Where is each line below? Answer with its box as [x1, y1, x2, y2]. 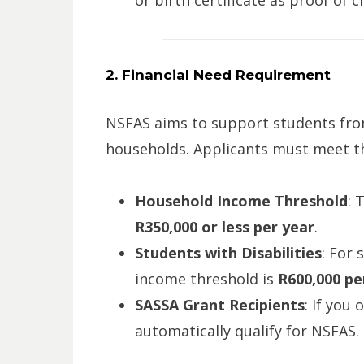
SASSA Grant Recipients [134, 295, 305, 315]
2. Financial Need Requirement [105, 67, 331, 84]
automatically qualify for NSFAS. [134, 321, 359, 341]
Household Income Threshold [134, 191, 348, 211]
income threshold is [134, 269, 278, 289]
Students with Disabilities [134, 243, 322, 263]
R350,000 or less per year [134, 217, 314, 237]
